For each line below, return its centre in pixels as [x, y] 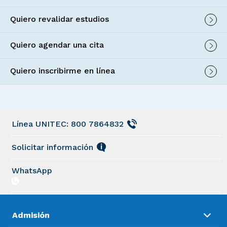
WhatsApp [32, 170]
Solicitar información [52, 147]
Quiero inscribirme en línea [63, 70]
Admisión [31, 215]
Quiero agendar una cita [57, 45]
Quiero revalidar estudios [60, 19]
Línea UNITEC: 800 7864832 [68, 124]
